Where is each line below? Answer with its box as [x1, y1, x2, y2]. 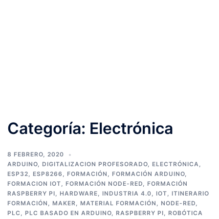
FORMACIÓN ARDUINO [112, 170, 185, 177]
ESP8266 [33, 170, 63, 177]
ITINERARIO [172, 190, 209, 197]
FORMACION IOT [7, 180, 61, 187]
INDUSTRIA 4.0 [102, 190, 152, 197]
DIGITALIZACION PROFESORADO [42, 160, 148, 168]
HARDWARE [60, 190, 98, 197]
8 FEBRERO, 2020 [7, 151, 64, 158]
